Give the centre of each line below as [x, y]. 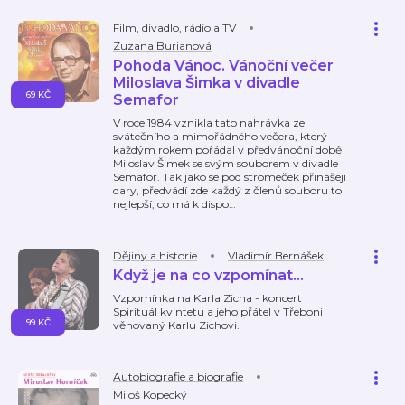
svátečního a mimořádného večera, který [220, 136]
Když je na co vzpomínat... [208, 275]
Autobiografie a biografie [178, 377]
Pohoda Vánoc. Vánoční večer [223, 66]
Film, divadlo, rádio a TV [174, 28]
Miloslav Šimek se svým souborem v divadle [226, 163]
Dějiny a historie [155, 255]
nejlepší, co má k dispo [171, 204]
